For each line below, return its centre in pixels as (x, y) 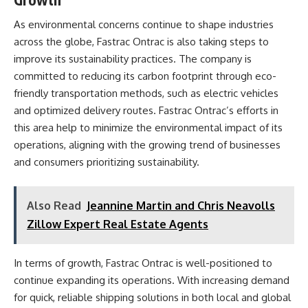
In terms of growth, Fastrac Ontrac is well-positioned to (143, 263)
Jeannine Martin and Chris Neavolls (181, 205)
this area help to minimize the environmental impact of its (148, 128)
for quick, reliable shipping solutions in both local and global (152, 297)
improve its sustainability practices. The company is (133, 59)
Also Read (54, 205)
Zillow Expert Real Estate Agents (118, 224)
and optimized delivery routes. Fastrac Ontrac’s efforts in (146, 110)
